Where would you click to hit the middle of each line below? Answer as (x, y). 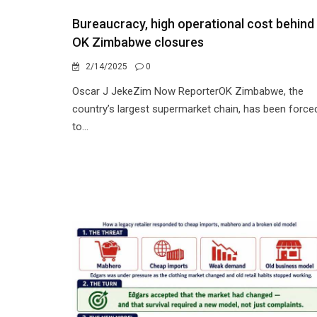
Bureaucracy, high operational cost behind (193, 24)
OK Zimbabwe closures (138, 42)
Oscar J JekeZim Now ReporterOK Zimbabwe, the (188, 91)
